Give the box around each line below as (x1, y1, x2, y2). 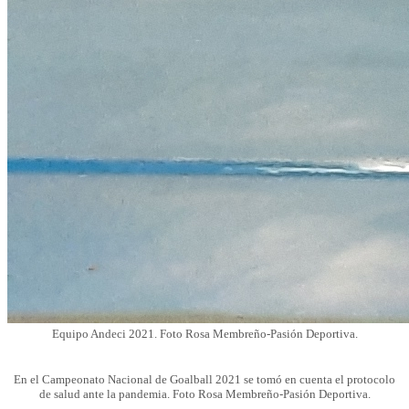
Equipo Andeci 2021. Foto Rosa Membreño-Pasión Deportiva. (51, 326, 358, 341)
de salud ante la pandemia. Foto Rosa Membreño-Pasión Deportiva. (38, 386, 371, 401)
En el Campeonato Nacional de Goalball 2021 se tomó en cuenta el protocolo (14, 372, 395, 386)
